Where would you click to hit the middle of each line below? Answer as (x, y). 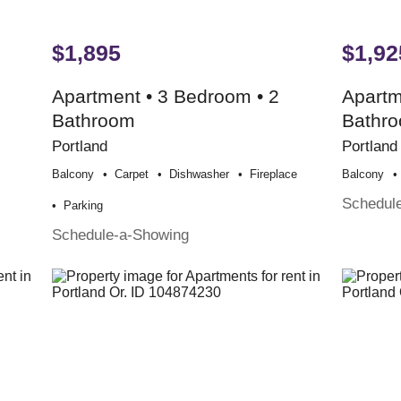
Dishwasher (200, 174)
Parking (84, 205)
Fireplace (274, 174)
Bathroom (94, 120)
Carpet (132, 174)
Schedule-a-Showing (121, 234)
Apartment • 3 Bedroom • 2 (166, 96)
